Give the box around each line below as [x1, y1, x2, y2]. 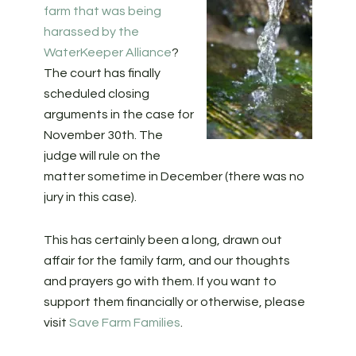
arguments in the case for [43, 108, 194, 121]
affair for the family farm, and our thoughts [43, 254, 290, 267]
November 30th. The [43, 129, 163, 141]
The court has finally [43, 67, 161, 79]
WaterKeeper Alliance [43, 46, 172, 59]
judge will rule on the [43, 149, 161, 162]
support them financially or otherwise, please [43, 296, 305, 308]
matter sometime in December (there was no [43, 170, 304, 183]
